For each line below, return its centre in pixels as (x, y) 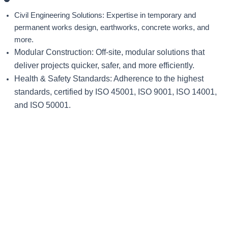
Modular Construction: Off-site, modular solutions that (109, 52)
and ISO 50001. (42, 105)
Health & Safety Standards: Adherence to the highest (109, 79)
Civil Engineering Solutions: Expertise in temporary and (105, 16)
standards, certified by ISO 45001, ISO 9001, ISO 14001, (116, 92)
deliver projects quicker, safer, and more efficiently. (104, 66)
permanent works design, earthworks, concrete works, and (112, 28)
